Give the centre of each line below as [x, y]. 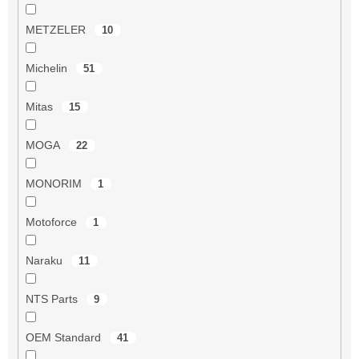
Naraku [45, 260]
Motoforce [52, 222]
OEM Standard [65, 337]
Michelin [48, 68]
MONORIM [55, 183]
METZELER [57, 29]
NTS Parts [53, 298]
